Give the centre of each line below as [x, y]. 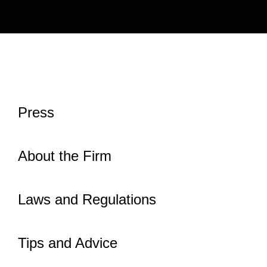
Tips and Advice [68, 243]
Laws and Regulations [87, 200]
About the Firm [65, 156]
